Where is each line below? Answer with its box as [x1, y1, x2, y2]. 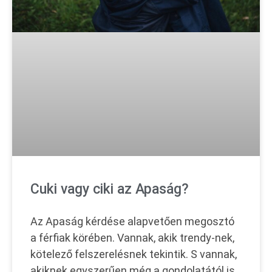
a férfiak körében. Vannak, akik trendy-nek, [30, 231, 234, 244]
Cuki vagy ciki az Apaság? [30, 180, 189, 197]
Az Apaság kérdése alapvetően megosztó [30, 214, 234, 228]
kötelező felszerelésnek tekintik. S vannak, [30, 247, 237, 260]
